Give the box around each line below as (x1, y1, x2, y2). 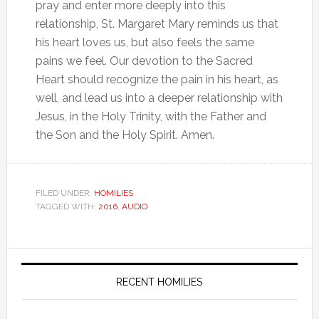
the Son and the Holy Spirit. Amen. (35, 128, 214, 142)
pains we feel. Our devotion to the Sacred (35, 54, 253, 68)
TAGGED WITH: (35, 202, 98, 211)
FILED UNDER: (35, 188, 94, 198)
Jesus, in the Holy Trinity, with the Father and (35, 110, 266, 123)
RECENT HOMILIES (116, 276, 203, 288)
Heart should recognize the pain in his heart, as (35, 73, 278, 86)
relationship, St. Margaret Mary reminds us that (35, 17, 278, 31)
